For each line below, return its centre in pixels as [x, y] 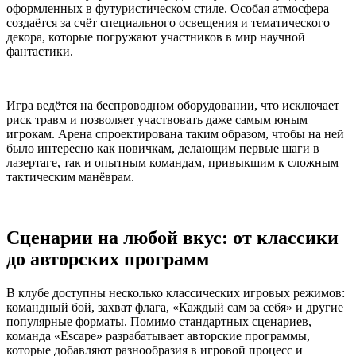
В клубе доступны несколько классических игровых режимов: [176, 292]
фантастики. [40, 51]
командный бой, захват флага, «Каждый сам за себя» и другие [175, 307]
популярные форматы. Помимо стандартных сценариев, [159, 321]
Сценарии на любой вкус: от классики [172, 237]
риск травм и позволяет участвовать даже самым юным [157, 119]
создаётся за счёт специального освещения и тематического [168, 22]
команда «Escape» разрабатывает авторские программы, [158, 335]
